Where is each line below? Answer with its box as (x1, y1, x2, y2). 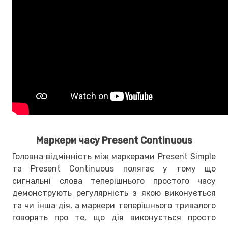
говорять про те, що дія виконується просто (12, 212, 216, 222)
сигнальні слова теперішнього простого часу (12, 176, 216, 186)
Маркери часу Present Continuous (36, 134, 192, 146)
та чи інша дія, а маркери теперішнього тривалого (12, 200, 216, 210)
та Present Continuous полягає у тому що (12, 163, 216, 174)
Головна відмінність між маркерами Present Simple (12, 151, 216, 161)
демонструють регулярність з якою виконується (12, 188, 216, 198)
